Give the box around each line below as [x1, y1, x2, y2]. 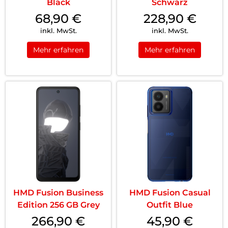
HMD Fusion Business [13, 188, 103, 197]
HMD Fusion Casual [129, 188, 211, 197]
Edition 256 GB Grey [17, 200, 100, 210]
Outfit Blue [147, 200, 193, 210]
